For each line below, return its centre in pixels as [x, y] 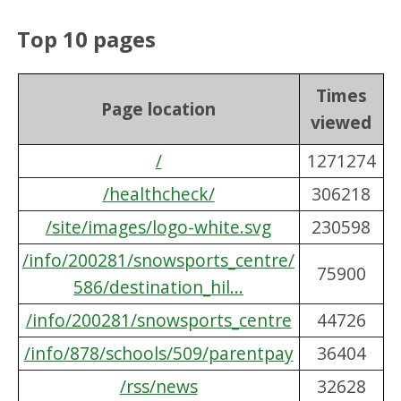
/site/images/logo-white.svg [158, 227]
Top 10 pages [87, 38]
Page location [158, 109]
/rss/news [158, 387]
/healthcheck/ [158, 194]
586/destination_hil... [158, 287]
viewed [341, 123]
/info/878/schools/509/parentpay [158, 354]
